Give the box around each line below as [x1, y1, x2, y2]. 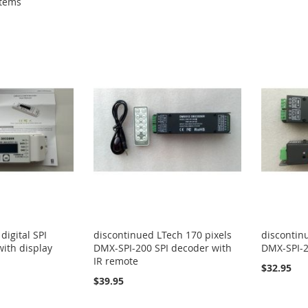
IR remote [93, 254, 139, 267]
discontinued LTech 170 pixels [93, 228, 232, 241]
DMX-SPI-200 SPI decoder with [93, 241, 232, 254]
